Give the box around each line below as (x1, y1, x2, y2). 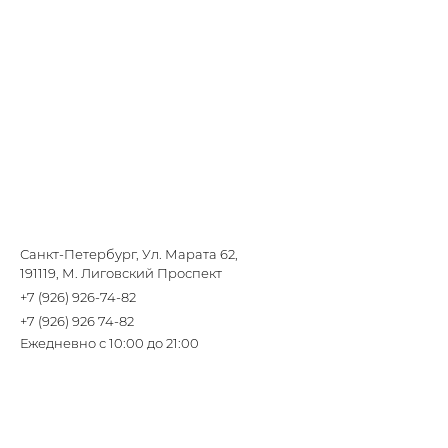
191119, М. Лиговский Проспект (20, 266, 222, 281)
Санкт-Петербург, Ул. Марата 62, (20, 247, 238, 262)
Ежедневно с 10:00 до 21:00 (20, 336, 199, 351)
